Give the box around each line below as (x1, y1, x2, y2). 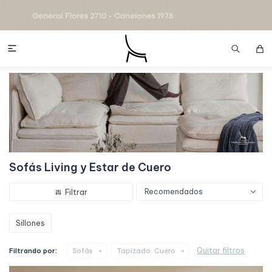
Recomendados (144, 186, 203, 196)
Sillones (16, 217, 45, 228)
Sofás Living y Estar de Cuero (9, 160, 171, 174)
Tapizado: (117, 246, 152, 255)
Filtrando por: (9, 246, 57, 255)
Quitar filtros (197, 245, 245, 255)
